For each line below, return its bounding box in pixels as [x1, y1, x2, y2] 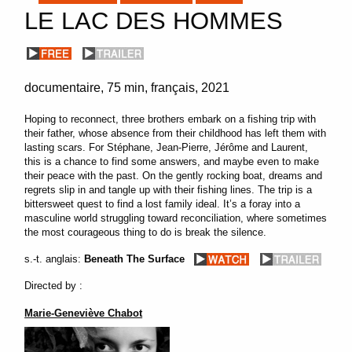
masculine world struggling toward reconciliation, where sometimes [24, 211, 328, 224]
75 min [107, 80, 145, 94]
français [151, 80, 196, 94]
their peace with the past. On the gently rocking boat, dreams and [24, 169, 323, 181]
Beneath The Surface [84, 252, 185, 265]
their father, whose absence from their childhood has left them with [24, 126, 327, 139]
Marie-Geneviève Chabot [24, 306, 143, 319]
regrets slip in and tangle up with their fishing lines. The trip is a [24, 183, 313, 196]
